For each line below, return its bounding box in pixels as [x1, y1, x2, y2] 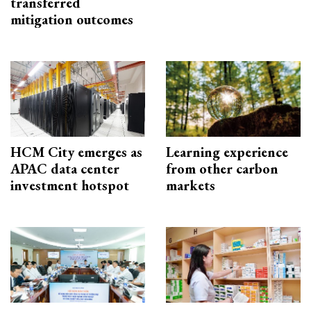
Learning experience [166, 142, 288, 161]
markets [166, 176, 215, 194]
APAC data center [10, 159, 119, 178]
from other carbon [166, 159, 278, 178]
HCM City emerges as [10, 142, 142, 161]
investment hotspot [10, 176, 129, 194]
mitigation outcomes [10, 10, 133, 28]
